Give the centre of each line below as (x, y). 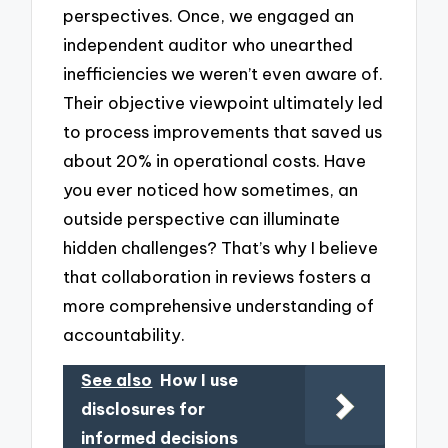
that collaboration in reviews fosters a (217, 277)
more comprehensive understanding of (219, 306)
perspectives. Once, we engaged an (209, 16)
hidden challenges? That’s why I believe (221, 248)
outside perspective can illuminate (202, 219)
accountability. (124, 335)
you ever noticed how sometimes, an (211, 190)
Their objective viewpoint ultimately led (223, 103)
